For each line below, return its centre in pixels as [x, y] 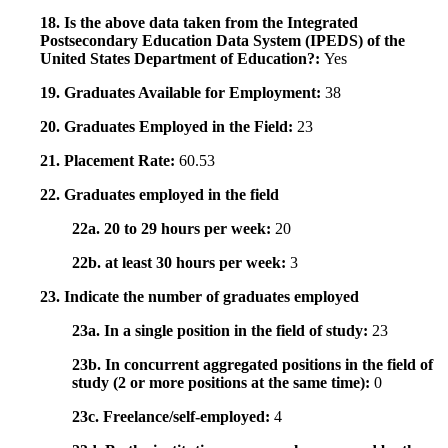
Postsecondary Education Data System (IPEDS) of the [222, 41]
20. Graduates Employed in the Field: [168, 127]
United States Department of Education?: [182, 59]
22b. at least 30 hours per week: [181, 263]
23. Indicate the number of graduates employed [199, 297]
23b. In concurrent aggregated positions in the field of [252, 365]
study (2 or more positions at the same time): [223, 383]
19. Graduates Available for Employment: [182, 93]
